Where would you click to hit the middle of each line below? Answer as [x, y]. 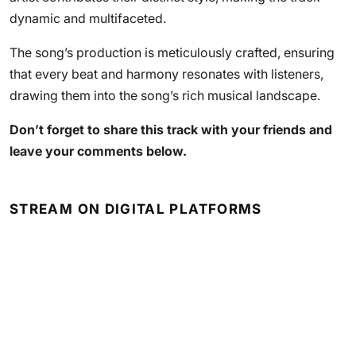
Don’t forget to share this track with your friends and [171, 130]
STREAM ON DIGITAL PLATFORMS [136, 209]
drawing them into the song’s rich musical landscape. [165, 95]
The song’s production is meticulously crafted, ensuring [172, 52]
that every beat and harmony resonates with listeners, [166, 74]
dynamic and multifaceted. [88, 18]
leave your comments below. [98, 151]
